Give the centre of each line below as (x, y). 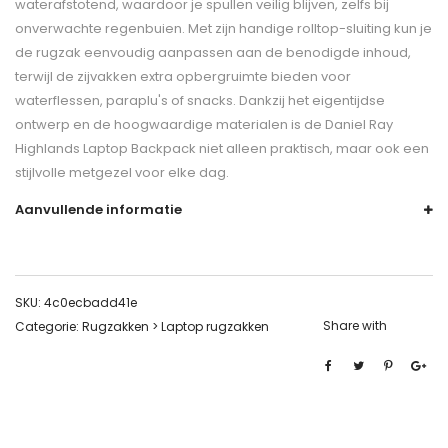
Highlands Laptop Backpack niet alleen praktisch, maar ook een (222, 149)
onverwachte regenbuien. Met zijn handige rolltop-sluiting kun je (223, 29)
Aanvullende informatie (98, 210)
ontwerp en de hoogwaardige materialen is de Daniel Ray (204, 125)
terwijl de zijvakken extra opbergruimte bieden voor (183, 77)
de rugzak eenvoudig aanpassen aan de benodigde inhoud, (213, 53)
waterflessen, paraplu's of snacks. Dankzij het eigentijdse (200, 101)
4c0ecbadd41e (90, 303)
